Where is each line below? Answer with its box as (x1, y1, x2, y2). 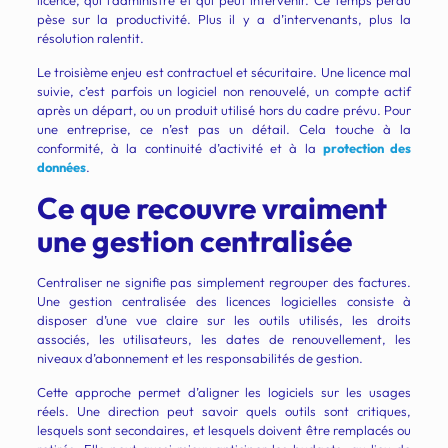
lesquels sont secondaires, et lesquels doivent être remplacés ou (36, 422, 412, 439)
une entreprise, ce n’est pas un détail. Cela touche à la (36, 121, 412, 138)
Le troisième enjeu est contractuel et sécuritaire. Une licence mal (36, 64, 412, 81)
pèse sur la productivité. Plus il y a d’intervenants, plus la (36, 11, 412, 28)
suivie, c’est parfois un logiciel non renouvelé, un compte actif (36, 83, 412, 100)
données (36, 159, 86, 176)
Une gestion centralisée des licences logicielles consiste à (36, 293, 412, 310)
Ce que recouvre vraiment (36, 189, 387, 228)
